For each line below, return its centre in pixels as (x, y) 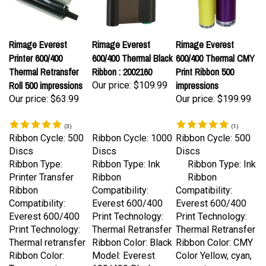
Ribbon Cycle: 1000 (132, 133)
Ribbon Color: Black (132, 237)
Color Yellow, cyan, (214, 250)
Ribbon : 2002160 (122, 66)
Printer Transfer (41, 172)
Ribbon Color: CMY (214, 237)
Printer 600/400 (36, 53)
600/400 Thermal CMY (215, 53)
